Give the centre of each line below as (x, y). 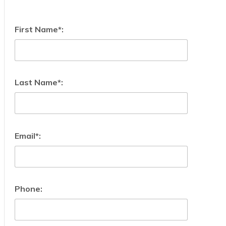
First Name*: (39, 29)
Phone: (28, 189)
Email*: (27, 135)
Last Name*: (39, 82)
